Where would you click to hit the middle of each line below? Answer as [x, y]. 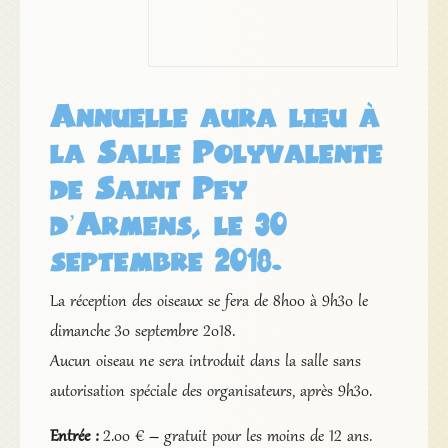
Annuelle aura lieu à [214, 114]
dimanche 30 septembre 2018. [142, 331]
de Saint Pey [148, 186]
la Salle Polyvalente [216, 150]
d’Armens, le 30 [168, 222]
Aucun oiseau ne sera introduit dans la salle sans [205, 361]
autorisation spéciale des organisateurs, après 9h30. [210, 391]
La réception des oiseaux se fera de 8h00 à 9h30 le [208, 301]
